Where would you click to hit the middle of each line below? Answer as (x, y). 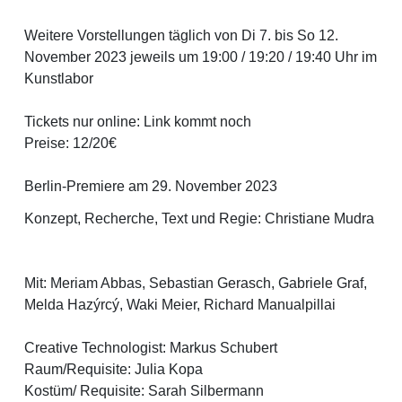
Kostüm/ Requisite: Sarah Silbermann (146, 391)
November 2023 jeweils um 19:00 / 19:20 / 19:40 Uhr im (201, 57)
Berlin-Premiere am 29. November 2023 (151, 187)
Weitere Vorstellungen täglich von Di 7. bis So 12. (181, 36)
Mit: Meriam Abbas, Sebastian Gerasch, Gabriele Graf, (196, 284)
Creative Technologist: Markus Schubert (151, 348)
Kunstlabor (59, 79)
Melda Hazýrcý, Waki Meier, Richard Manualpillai (180, 305)
